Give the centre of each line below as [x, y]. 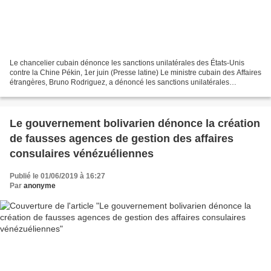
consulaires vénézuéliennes [82, 153]
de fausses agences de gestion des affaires [122, 138]
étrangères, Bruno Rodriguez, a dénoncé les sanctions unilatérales [119, 82]
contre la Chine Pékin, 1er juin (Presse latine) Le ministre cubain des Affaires [135, 72]
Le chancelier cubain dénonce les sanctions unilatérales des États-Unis [127, 63]
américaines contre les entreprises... [69, 92]
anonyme [40, 185]
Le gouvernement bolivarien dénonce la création [135, 123]
